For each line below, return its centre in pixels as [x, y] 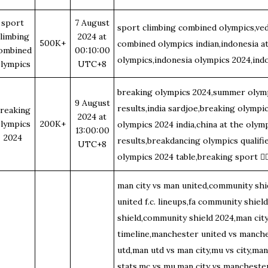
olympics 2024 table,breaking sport [189, 157]
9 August [92, 103]
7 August [92, 23]
